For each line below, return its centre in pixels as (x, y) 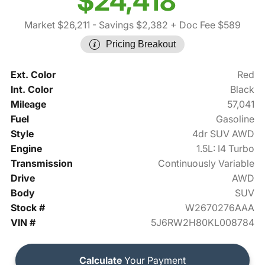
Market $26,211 (57, 25)
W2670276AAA (220, 208)
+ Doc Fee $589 (204, 25)
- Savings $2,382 (129, 25)
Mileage (28, 104)
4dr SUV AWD (224, 134)
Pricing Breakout (141, 44)
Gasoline (235, 119)
